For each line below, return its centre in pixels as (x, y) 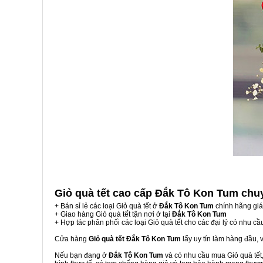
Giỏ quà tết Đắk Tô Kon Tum (135, 239)
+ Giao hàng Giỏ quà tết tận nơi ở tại (113, 214)
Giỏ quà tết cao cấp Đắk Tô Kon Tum (148, 193)
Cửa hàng (72, 239)
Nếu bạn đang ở (82, 255)
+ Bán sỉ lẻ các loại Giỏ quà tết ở (107, 206)
